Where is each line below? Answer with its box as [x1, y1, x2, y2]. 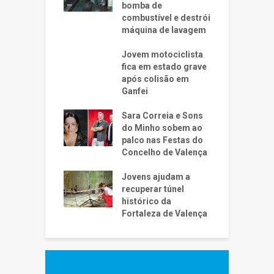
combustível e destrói [122, 12, 210, 23]
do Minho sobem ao [122, 122, 202, 133]
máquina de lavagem [122, 24, 206, 35]
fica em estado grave [122, 61, 207, 72]
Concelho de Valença [122, 147, 207, 157]
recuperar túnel [122, 183, 184, 194]
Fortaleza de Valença [122, 208, 207, 218]
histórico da [122, 196, 171, 206]
